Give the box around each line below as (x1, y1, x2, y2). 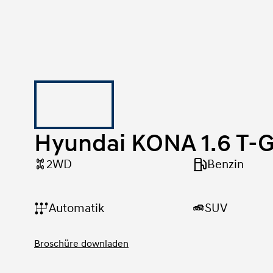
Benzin (207, 157, 244, 172)
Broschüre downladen (34, 236, 129, 249)
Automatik (49, 200, 104, 216)
